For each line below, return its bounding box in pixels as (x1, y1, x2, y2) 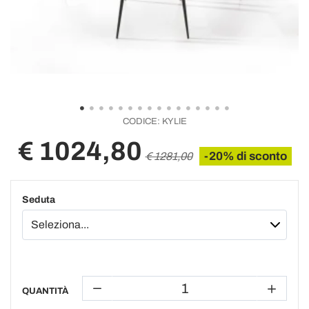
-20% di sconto (203, 150, 287, 163)
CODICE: (122, 117, 160, 126)
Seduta (22, 195, 55, 205)
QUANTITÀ (22, 286, 68, 296)
